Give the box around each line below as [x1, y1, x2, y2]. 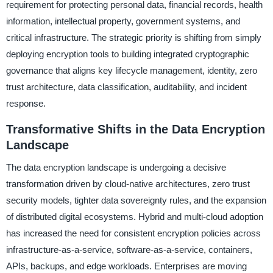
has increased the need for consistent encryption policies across [5, 228, 261, 238]
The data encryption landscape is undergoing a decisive [5, 162, 226, 172]
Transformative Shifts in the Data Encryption [5, 122, 265, 136]
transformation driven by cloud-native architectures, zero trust [5, 179, 250, 189]
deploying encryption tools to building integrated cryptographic [5, 49, 249, 60]
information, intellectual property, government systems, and [5, 16, 240, 27]
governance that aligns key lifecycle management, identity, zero [5, 65, 257, 76]
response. [5, 98, 46, 109]
